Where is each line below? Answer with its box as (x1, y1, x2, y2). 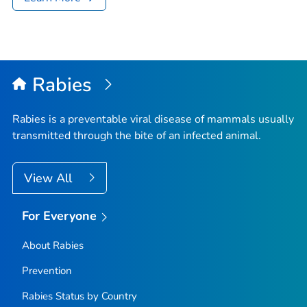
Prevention (21, 263, 72, 278)
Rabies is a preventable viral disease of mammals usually (12, 111, 294, 127)
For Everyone (21, 207, 97, 224)
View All (24, 169, 75, 186)
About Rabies (21, 238, 84, 252)
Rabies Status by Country (21, 288, 137, 303)
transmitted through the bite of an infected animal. (12, 127, 261, 143)
